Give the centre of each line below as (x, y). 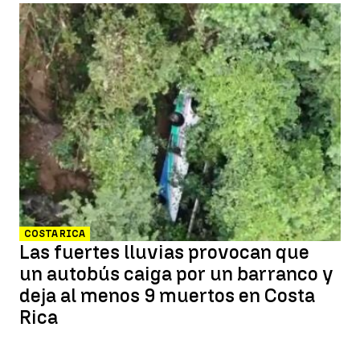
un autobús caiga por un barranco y (176, 274)
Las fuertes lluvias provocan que (164, 252)
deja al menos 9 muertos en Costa (167, 295)
